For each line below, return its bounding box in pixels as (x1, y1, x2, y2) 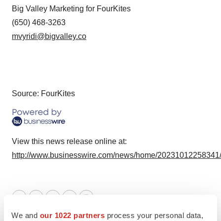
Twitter (18, 199, 42, 208)
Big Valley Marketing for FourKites (12, 4, 131, 13)
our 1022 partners (39, 211, 105, 220)
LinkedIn (35, 199, 66, 208)
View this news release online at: (12, 137, 127, 146)
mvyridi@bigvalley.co (12, 32, 86, 40)
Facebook (52, 199, 87, 208)
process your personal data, (105, 211, 203, 220)
